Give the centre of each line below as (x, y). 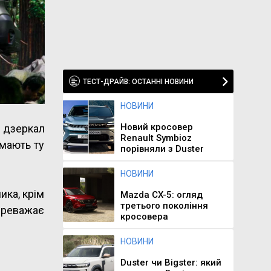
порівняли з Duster (162, 149)
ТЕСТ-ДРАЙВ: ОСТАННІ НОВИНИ (138, 82)
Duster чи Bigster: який (171, 263)
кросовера (144, 217)
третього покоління (164, 206)
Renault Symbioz (156, 138)
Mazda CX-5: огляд (161, 195)
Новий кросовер (156, 127)
